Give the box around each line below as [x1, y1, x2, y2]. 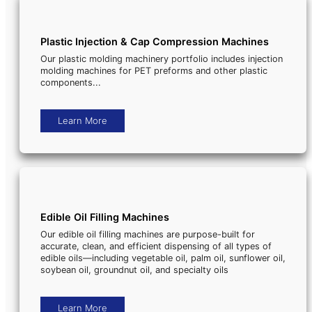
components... [40, 77, 101, 88]
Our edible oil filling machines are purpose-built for [40, 229, 255, 240]
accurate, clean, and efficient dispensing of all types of [40, 241, 272, 252]
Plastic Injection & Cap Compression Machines [40, 35, 269, 47]
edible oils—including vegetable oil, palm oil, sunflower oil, [40, 253, 286, 264]
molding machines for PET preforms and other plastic [40, 65, 267, 76]
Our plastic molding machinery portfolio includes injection [40, 53, 283, 64]
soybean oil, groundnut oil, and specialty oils [40, 265, 228, 276]
